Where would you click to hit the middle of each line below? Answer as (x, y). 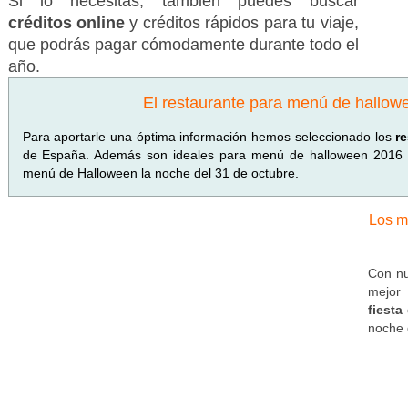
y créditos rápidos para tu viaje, (244, 23)
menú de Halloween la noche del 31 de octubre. (160, 173)
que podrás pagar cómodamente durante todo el (183, 45)
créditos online (69, 23)
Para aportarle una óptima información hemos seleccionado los (209, 137)
